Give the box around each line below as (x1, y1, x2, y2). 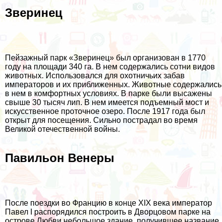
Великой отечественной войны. (5, 124, 120, 133)
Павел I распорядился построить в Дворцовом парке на (5, 208, 211, 217)
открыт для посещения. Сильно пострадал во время (5, 115, 198, 124)
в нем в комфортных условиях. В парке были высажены (5, 89, 212, 98)
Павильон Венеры (5, 151, 114, 165)
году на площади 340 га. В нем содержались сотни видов (5, 62, 215, 71)
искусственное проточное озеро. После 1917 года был (5, 107, 205, 115)
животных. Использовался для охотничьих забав (5, 71, 187, 80)
